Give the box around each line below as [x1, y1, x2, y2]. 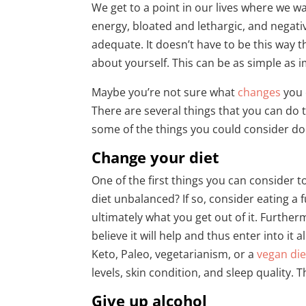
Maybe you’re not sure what [92, 85, 236, 100]
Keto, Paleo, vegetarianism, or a [92, 247, 255, 262]
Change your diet [92, 147, 220, 168]
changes [238, 85, 281, 100]
